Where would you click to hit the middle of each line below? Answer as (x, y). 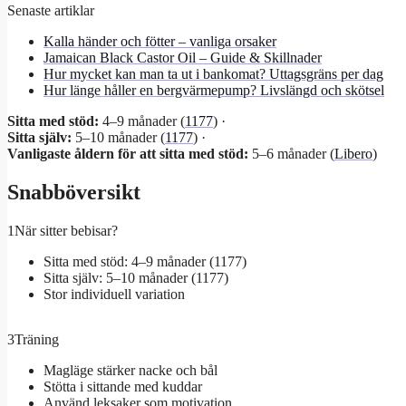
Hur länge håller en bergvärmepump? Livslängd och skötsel (214, 91)
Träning (37, 340)
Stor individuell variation (114, 295)
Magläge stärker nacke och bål (130, 371)
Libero (353, 154)
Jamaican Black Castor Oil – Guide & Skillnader (183, 58)
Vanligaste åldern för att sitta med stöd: (128, 154)
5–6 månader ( (291, 154)
